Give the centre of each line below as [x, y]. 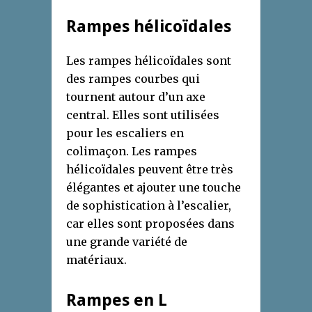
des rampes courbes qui [133, 78]
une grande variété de [127, 241]
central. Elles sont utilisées [143, 115]
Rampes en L [117, 300]
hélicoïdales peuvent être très [150, 169]
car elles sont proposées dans [150, 223]
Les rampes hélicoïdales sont [149, 60]
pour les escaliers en [125, 133]
